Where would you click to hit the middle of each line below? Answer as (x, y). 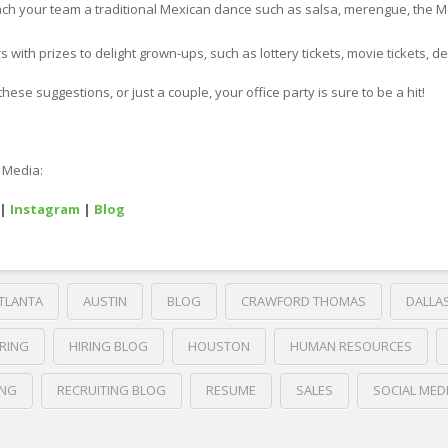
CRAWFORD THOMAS (303, 300)
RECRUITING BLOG (111, 390)
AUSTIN (104, 300)
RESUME (230, 390)
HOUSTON (218, 345)
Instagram (45, 209)
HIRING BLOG (108, 345)
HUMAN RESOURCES (350, 345)
